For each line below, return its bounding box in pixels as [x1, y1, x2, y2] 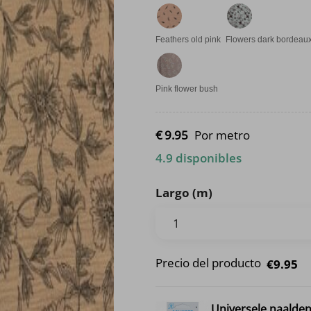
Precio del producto [155, 255, 261, 271]
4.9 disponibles [155, 150, 242, 166]
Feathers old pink [155, 34, 221, 44]
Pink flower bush [155, 83, 218, 94]
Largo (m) [155, 185, 212, 201]
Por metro [194, 127, 250, 143]
